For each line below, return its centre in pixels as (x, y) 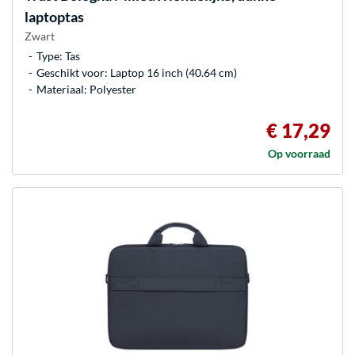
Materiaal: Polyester (86, 89)
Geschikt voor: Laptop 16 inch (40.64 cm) (137, 72)
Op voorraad (299, 153)
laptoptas (54, 16)
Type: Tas (58, 55)
